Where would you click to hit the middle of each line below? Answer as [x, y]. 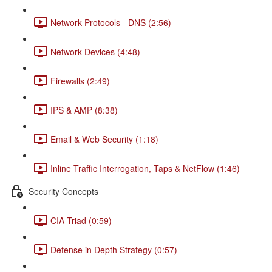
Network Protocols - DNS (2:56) [111, 22]
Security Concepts [63, 191]
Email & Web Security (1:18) [104, 139]
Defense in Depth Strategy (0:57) [114, 249]
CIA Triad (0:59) [81, 220]
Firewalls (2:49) [80, 80]
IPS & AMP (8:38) [84, 110]
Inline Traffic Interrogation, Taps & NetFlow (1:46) [145, 168]
